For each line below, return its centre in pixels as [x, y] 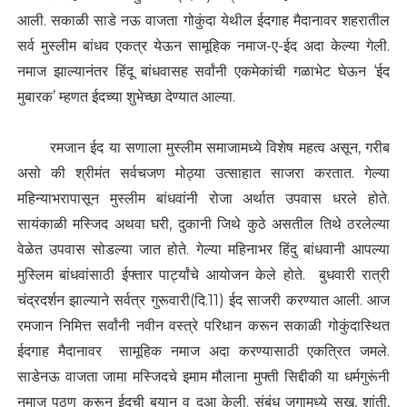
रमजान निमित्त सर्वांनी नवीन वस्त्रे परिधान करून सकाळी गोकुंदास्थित [203, 326]
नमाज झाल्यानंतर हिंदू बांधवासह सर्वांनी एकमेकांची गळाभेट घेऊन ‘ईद [203, 72]
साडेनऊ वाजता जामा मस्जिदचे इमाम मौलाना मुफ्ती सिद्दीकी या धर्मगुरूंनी [203, 377]
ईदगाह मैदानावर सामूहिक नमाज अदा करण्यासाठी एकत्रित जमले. [203, 352]
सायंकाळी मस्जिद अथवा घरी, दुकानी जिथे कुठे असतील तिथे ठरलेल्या [203, 224]
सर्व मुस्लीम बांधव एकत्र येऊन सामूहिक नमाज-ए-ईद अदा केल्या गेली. [203, 46]
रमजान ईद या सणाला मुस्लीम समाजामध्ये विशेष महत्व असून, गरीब [203, 148]
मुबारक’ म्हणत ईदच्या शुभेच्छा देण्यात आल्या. [126, 97]
